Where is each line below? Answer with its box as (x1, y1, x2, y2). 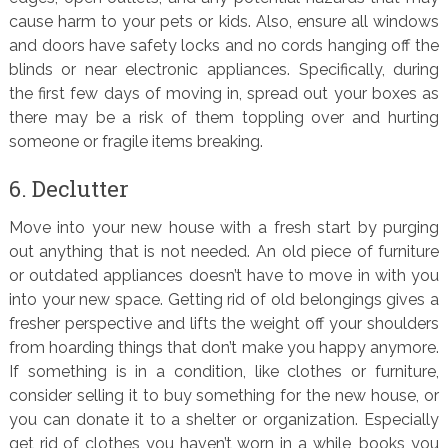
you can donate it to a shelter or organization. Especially (8, 410, 440, 429)
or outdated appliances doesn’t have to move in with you (8, 266, 440, 285)
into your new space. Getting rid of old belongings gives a (8, 290, 440, 309)
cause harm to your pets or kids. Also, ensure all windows (8, 12, 440, 31)
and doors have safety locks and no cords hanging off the (8, 36, 440, 55)
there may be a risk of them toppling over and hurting (8, 108, 440, 127)
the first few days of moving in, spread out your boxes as (8, 84, 440, 103)
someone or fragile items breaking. (8, 132, 263, 151)
